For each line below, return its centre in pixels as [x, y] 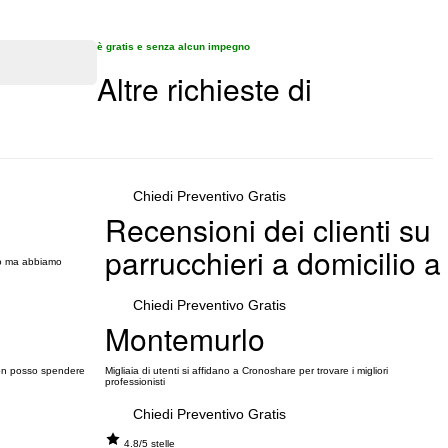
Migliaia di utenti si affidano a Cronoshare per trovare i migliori [246, 370]
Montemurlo [184, 338]
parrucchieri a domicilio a [272, 262]
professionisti [134, 381]
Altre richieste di [204, 88]
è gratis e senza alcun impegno [173, 46]
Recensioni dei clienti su [267, 229]
